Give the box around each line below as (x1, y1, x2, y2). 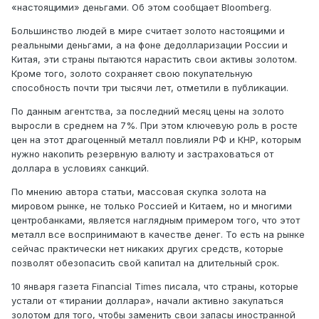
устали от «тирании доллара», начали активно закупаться (11, 294, 283, 306)
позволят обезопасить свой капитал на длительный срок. (11, 256, 279, 268)
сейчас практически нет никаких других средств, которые (11, 242, 283, 254)
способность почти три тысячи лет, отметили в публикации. (11, 81, 288, 93)
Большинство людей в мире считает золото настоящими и (11, 24, 285, 36)
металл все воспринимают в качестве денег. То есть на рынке (11, 228, 305, 240)
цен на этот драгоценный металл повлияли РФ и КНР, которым (11, 133, 301, 145)
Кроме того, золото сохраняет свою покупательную (11, 67, 253, 79)
